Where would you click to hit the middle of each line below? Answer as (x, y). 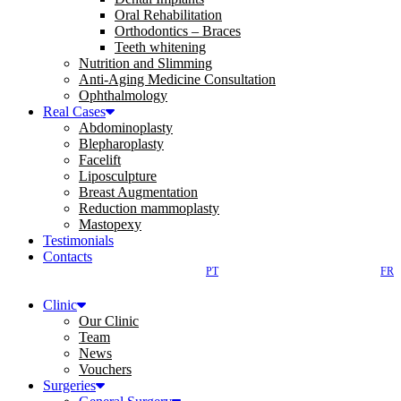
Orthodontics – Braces (178, 31)
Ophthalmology (123, 95)
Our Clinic (109, 321)
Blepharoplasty (121, 144)
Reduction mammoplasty (149, 208)
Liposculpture (118, 176)
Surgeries (69, 385)
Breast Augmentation (138, 192)
